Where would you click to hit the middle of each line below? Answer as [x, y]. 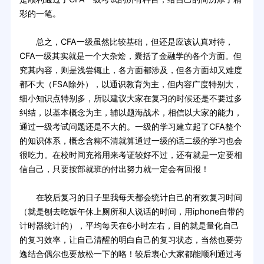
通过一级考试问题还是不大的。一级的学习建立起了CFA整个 [130, 127]
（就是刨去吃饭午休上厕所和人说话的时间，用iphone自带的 [131, 212]
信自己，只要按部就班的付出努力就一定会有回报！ [114, 169]
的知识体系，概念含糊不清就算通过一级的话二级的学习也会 [131, 141]
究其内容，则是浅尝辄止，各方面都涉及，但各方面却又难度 [131, 70]
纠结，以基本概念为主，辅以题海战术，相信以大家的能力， [131, 113]
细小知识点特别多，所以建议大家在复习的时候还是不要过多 [131, 98]
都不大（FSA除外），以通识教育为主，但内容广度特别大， [130, 84]
